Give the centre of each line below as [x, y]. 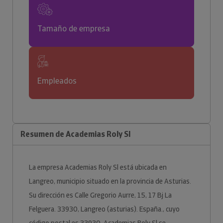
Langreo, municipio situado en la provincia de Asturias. [110, 181]
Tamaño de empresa [74, 29]
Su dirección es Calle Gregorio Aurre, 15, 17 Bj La [100, 195]
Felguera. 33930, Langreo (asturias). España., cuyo [104, 209]
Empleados [57, 81]
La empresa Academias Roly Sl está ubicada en [98, 167]
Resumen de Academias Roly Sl [75, 134]
